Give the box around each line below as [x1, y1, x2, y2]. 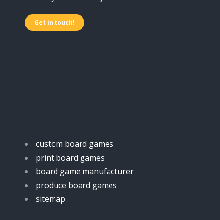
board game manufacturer [36, 166, 134, 177]
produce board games [36, 180, 117, 191]
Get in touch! [34, 18, 75, 27]
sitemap [36, 193, 65, 204]
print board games [36, 152, 105, 163]
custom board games [36, 138, 113, 149]
